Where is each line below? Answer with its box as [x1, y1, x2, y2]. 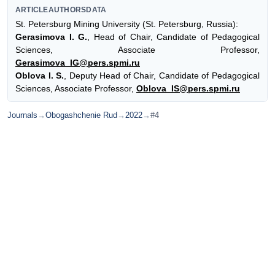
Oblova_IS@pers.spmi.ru [136, 83, 240, 93]
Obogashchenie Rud [45, 110, 117, 120]
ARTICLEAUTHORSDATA [15, 5, 107, 14]
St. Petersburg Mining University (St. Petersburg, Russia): [15, 18, 238, 29]
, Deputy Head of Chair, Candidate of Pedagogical [64, 70, 260, 80]
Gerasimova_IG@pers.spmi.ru [15, 57, 140, 68]
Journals [7, 110, 37, 120]
